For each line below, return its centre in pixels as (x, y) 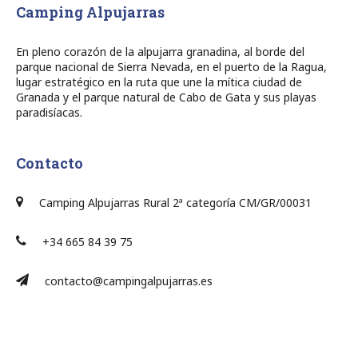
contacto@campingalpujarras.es (129, 280)
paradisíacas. (49, 112)
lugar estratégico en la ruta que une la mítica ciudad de (159, 82)
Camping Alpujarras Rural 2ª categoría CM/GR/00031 (175, 202)
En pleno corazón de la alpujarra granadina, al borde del (160, 51)
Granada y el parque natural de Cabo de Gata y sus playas (166, 97)
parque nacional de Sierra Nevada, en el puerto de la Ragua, (171, 66)
